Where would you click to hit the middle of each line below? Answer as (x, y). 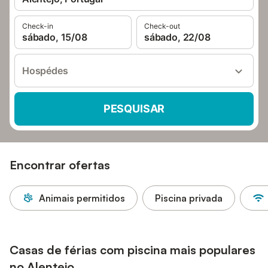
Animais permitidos (82, 198)
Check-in (38, 26)
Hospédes (45, 71)
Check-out (162, 26)
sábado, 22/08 (177, 37)
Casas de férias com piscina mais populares (133, 250)
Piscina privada (189, 198)
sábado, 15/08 (55, 37)
